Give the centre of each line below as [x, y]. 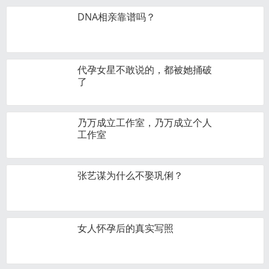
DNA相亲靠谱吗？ [116, 17]
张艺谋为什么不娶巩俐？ [130, 175]
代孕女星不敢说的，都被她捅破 [145, 70]
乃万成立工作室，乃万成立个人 [145, 122]
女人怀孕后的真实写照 [125, 228]
